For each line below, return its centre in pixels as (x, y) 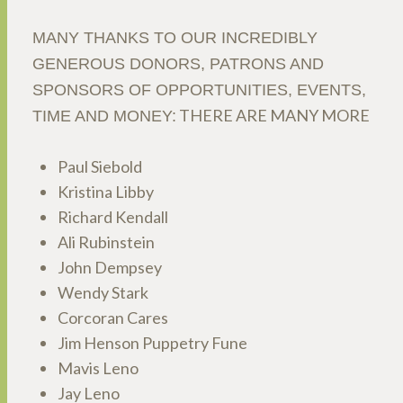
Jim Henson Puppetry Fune (152, 342)
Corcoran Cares (113, 317)
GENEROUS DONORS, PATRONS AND (178, 63)
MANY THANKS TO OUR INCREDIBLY (175, 37)
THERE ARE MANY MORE (273, 115)
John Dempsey (110, 267)
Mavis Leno (98, 367)
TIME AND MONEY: (104, 116)
